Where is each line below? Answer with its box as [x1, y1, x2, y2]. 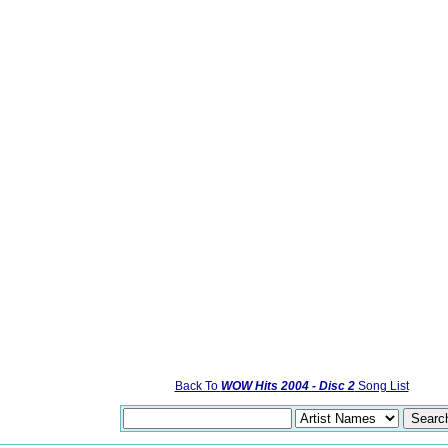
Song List [354, 379, 409, 393]
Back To [174, 379, 221, 393]
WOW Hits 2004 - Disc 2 [220, 379, 355, 393]
